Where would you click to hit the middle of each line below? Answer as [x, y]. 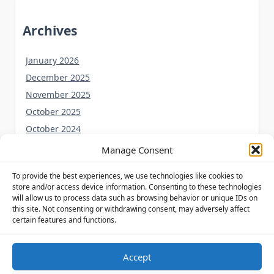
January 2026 [53, 60]
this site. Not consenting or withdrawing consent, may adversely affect [131, 209]
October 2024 [54, 128]
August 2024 [52, 163]
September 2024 [60, 146]
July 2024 [44, 180]
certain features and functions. [64, 220]
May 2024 [46, 214]
